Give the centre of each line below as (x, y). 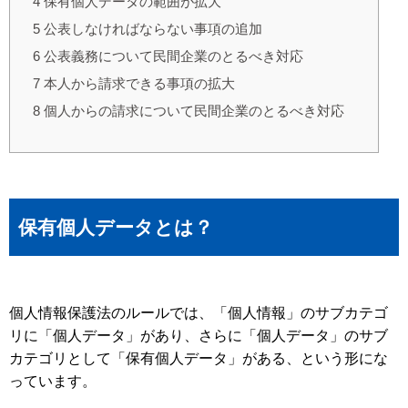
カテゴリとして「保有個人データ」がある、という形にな (199, 359)
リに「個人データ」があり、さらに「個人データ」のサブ (199, 336)
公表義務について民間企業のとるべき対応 (172, 56)
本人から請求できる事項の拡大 (138, 84)
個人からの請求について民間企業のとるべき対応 (192, 111)
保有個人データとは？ (116, 228)
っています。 (53, 382)
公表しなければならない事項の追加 (151, 29)
